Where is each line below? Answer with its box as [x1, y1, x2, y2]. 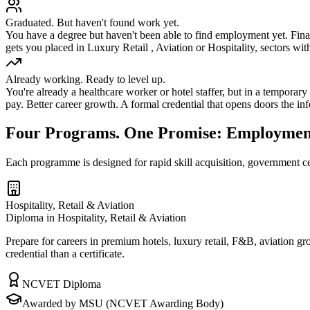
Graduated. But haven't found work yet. [6, 16, 179, 28]
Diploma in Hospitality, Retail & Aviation [6, 212, 186, 224]
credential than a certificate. [6, 248, 125, 260]
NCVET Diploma [22, 278, 101, 291]
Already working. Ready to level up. [6, 73, 165, 85]
